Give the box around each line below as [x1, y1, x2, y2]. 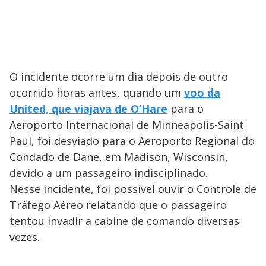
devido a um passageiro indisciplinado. [9, 165, 208, 180]
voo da [184, 85, 220, 100]
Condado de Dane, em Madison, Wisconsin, [9, 149, 228, 164]
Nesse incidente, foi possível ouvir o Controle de [9, 181, 256, 196]
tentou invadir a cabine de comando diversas [9, 213, 239, 228]
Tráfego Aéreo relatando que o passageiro [9, 197, 227, 212]
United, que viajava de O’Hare [9, 101, 167, 116]
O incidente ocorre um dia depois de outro [9, 69, 228, 84]
